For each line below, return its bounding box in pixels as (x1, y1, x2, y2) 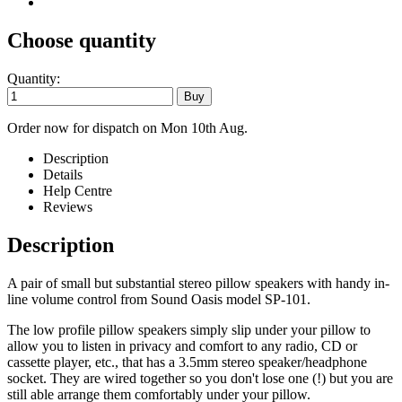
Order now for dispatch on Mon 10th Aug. (7, 120, 248, 136)
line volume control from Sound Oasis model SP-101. (7, 291, 310, 307)
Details (43, 167, 83, 183)
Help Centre (43, 183, 112, 199)
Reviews (43, 199, 92, 215)
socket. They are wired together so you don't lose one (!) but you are (7, 370, 393, 386)
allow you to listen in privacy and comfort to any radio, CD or (7, 337, 357, 354)
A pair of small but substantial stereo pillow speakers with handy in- (7, 275, 389, 291)
